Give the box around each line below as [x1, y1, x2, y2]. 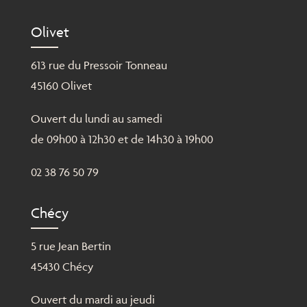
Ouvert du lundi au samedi [30, 112, 162, 125]
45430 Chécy [30, 260, 93, 274]
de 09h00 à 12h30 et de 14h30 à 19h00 [30, 132, 213, 146]
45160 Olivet [30, 79, 92, 93]
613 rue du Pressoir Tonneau [30, 58, 167, 72]
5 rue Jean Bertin [30, 239, 111, 254]
